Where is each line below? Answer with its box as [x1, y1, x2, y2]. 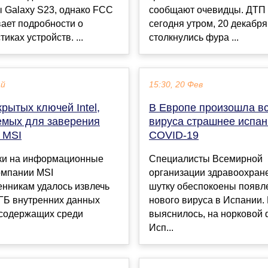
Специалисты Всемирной [149, 154, 263, 165]
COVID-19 [149, 129, 199, 142]
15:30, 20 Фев [149, 80, 203, 90]
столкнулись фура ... [149, 32, 239, 43]
